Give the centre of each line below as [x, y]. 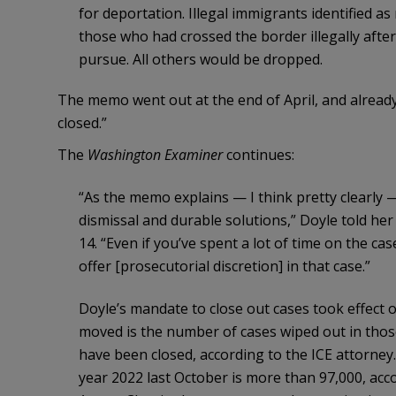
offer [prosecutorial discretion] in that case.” [224, 267]
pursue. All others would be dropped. [200, 60]
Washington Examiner [155, 155]
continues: [258, 155]
